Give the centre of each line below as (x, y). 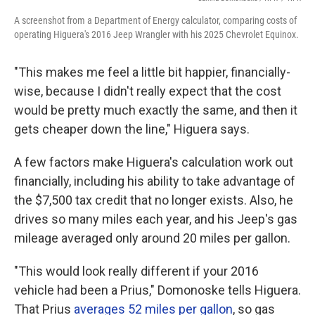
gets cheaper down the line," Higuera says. (132, 129)
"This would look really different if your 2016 (136, 271)
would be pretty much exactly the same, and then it (156, 110)
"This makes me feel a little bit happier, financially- (152, 72)
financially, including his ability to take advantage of (155, 181)
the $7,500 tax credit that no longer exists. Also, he (154, 200)
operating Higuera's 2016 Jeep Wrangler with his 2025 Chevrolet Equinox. (156, 35)
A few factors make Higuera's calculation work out (154, 162)
